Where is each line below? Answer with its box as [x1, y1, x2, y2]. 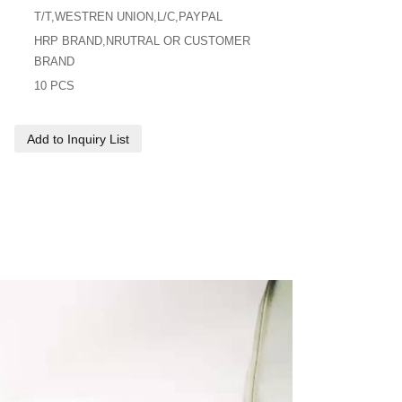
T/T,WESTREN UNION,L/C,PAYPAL [34, 10, 223, 24]
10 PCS [34, 79, 75, 93]
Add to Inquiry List [27, 131, 130, 146]
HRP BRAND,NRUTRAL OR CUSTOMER [34, 34, 251, 48]
